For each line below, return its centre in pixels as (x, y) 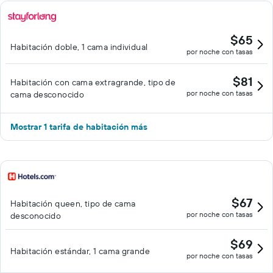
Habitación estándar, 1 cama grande (80, 251)
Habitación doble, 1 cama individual (79, 47)
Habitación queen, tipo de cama (73, 204)
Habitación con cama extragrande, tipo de (93, 82)
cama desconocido (48, 94)
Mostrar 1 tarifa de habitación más (79, 127)
